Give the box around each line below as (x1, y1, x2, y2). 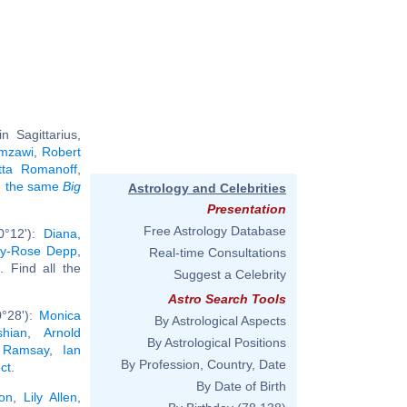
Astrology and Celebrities (128, 181, 286, 195)
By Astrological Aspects (154, 313, 286, 328)
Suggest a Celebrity (174, 267, 286, 282)
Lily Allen (23, 389, 78, 404)
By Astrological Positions (147, 335, 286, 350)
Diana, (44, 225, 81, 241)
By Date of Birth (196, 379, 286, 393)
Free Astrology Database (144, 223, 286, 238)
